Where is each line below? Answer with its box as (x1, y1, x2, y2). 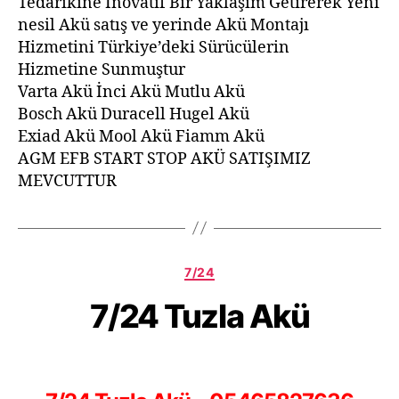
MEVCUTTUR (18, 170, 117, 191)
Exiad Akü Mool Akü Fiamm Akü (18, 126, 265, 147)
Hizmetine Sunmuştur (18, 59, 185, 80)
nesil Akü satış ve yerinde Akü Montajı (18, 14, 309, 36)
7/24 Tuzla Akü (89, 297, 310, 336)
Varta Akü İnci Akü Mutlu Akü (18, 81, 245, 102)
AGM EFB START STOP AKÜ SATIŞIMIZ (18, 148, 311, 169)
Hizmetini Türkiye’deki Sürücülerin (18, 37, 289, 58)
